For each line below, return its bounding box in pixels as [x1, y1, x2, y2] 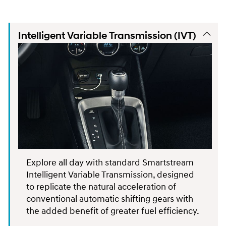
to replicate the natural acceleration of [26, 181, 176, 193]
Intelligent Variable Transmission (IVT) [18, 29, 196, 42]
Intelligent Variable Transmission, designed [26, 168, 194, 181]
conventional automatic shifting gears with [26, 193, 193, 205]
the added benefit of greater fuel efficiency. [26, 205, 201, 217]
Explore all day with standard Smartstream [26, 156, 194, 168]
